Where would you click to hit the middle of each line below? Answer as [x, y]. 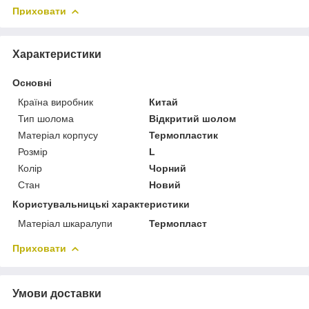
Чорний [168, 168]
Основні [32, 82]
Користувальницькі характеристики [101, 204]
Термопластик [184, 135]
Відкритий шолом [193, 118]
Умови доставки [57, 293]
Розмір [33, 151]
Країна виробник [56, 102]
